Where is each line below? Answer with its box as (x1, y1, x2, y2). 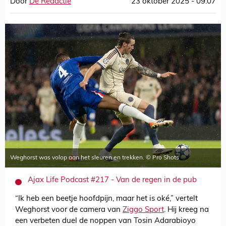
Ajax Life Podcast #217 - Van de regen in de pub (28, 177, 197, 185)
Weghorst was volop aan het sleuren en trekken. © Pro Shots (10, 155, 179, 161)
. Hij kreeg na (164, 206, 209, 214)
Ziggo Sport (123, 206, 164, 214)
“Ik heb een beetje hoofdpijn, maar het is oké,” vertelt (15, 195, 198, 203)
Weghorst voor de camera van (15, 206, 123, 214)
